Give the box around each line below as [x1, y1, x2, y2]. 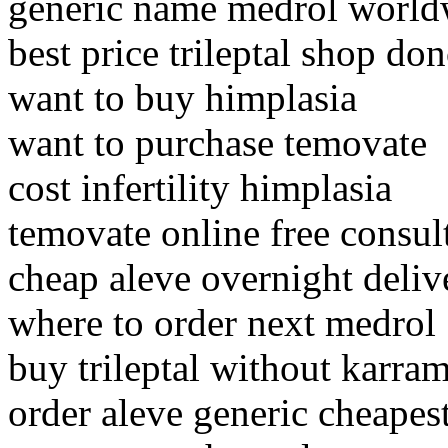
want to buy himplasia [8, 76, 357, 120]
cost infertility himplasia [8, 166, 392, 210]
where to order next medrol [8, 301, 436, 345]
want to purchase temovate [8, 121, 427, 165]
